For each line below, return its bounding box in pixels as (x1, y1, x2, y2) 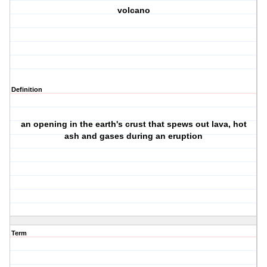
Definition (11, 86, 42, 94)
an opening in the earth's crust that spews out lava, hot (20, 119, 247, 129)
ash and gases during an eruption (64, 131, 203, 141)
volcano (117, 5, 150, 15)
